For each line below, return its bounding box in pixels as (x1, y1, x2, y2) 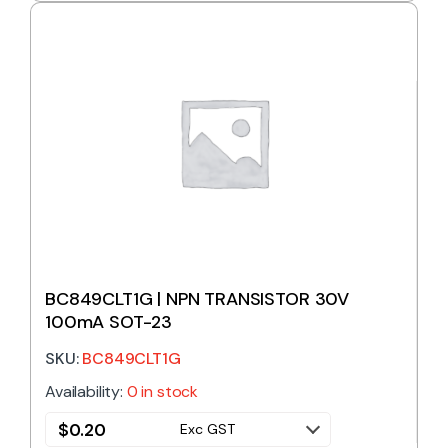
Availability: (45, 381, 127, 403)
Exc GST (179, 420, 235, 439)
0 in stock (126, 381, 199, 403)
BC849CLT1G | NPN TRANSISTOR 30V (45, 287, 350, 312)
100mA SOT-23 (45, 310, 173, 335)
